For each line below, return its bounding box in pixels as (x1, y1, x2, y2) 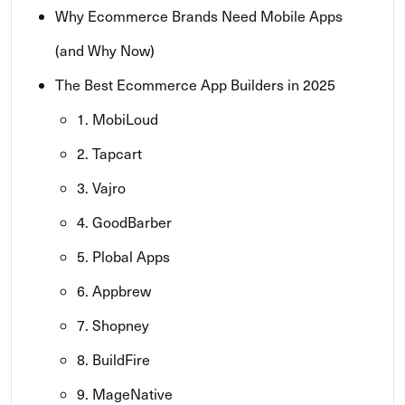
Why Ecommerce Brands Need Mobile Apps (55, 4, 343, 26)
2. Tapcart (77, 141, 142, 164)
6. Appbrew (77, 278, 151, 301)
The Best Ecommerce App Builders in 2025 (55, 72, 335, 95)
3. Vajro (77, 175, 126, 198)
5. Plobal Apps (77, 244, 170, 267)
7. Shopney (77, 313, 149, 335)
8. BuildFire (77, 347, 150, 370)
